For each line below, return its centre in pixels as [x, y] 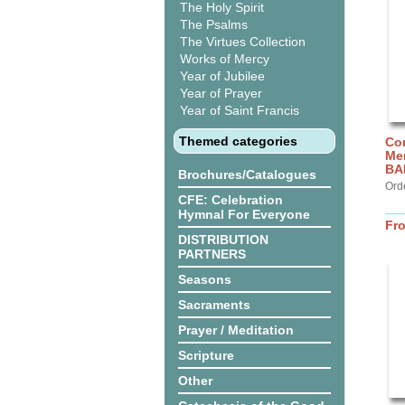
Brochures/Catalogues [247, 174]
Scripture [206, 355]
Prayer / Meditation [236, 330]
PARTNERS [212, 254]
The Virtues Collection [243, 42]
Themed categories [238, 141]
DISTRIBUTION [223, 240]
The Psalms [214, 24]
